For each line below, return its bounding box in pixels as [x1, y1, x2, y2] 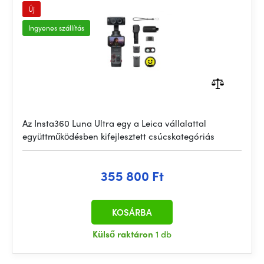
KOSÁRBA [112, 206, 152, 219]
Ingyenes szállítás [28, 22, 84, 33]
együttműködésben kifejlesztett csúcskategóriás [22, 130, 214, 143]
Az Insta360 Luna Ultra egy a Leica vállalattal [22, 117, 206, 130]
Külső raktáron [93, 227, 156, 240]
